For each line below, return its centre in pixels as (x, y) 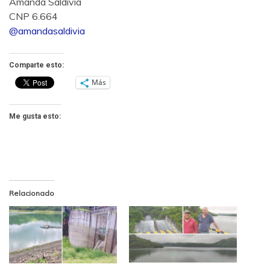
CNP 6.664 (33, 16)
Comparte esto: (36, 65)
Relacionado (32, 193)
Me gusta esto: (35, 116)
